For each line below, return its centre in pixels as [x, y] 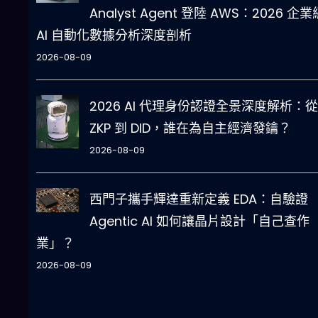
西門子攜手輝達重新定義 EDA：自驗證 [198, 199]
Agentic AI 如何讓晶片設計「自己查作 [199, 221]
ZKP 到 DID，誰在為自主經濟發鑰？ [190, 128]
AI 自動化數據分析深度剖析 [114, 35]
